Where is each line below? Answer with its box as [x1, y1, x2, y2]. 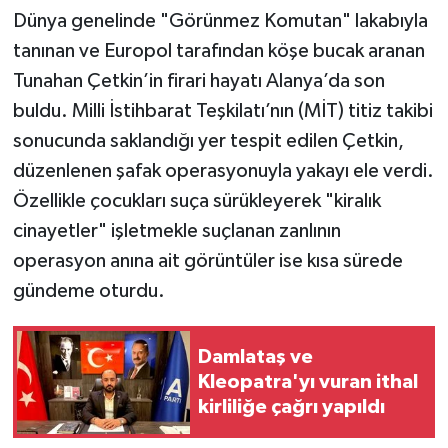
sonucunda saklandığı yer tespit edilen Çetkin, [12, 131, 404, 152]
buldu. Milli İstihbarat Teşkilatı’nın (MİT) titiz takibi [12, 101, 433, 122]
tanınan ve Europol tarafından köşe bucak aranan [12, 41, 425, 62]
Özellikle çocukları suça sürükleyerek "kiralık [12, 191, 381, 212]
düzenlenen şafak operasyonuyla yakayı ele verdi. [12, 161, 434, 182]
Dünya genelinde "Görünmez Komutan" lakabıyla [12, 11, 428, 32]
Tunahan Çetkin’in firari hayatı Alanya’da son [12, 71, 385, 92]
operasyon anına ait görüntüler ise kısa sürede [12, 251, 403, 272]
